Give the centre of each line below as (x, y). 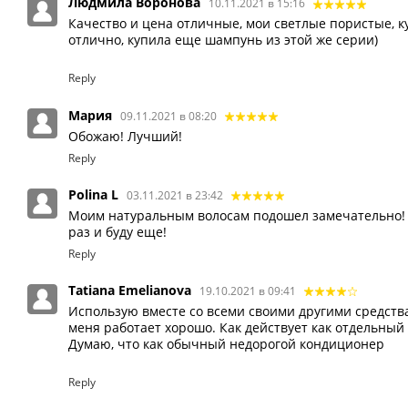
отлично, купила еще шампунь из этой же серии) (223, 40)
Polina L (95, 194)
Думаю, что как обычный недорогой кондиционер (226, 344)
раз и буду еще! (117, 231)
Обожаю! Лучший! (125, 136)
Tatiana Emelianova (132, 290)
